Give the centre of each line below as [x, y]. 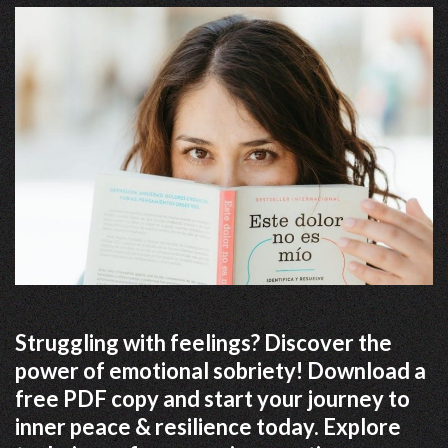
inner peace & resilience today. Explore [208, 427]
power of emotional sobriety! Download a [220, 371]
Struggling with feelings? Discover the [203, 343]
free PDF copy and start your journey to [212, 399]
